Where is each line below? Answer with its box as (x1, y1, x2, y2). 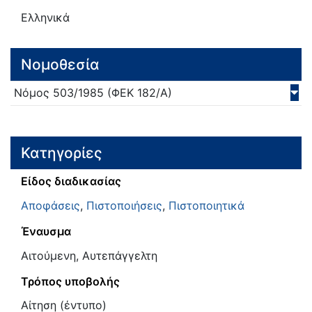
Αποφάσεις (21, 198, 80, 213)
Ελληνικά (21, 10, 70, 25)
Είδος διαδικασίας (21, 174, 121, 189)
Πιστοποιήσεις (86, 198, 162, 213)
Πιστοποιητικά (169, 198, 244, 213)
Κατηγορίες (21, 143, 102, 162)
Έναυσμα (21, 224, 71, 239)
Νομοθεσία (21, 55, 100, 73)
